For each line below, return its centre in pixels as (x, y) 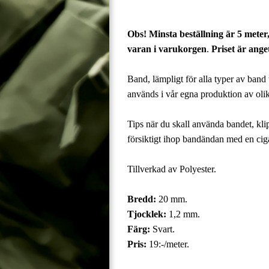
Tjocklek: (147, 214)
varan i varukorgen (167, 49)
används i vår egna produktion (185, 94)
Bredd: (142, 199)
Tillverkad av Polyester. (172, 169)
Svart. (164, 229)
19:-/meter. (169, 244)
